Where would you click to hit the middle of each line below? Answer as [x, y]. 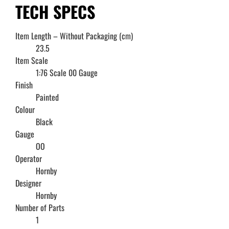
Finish [24, 85]
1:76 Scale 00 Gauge [67, 72]
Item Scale [32, 60]
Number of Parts [40, 207]
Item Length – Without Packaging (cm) [74, 36]
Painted [47, 97]
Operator [29, 158]
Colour [25, 109]
